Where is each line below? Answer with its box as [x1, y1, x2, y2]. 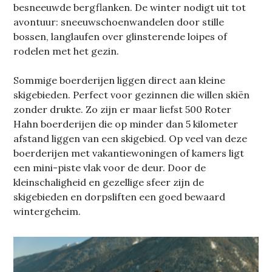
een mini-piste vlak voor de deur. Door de [13, 161, 206, 174]
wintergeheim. [13, 205, 81, 217]
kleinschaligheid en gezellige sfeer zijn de [13, 175, 205, 188]
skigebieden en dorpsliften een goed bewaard [13, 190, 226, 203]
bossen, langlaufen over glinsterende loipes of [13, 30, 228, 42]
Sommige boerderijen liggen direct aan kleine [13, 73, 226, 86]
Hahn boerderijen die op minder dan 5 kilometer [13, 117, 239, 130]
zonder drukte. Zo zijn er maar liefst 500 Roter [13, 103, 232, 115]
